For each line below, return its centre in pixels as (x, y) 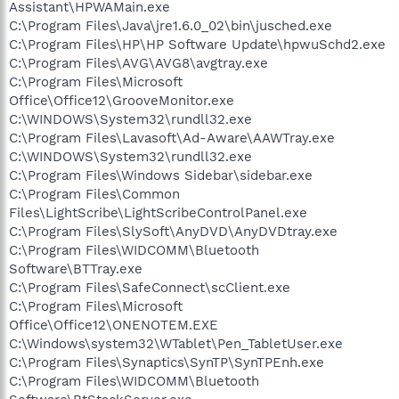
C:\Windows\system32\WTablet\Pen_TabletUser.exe (176, 343)
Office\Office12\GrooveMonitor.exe (122, 100)
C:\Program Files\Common (94, 194)
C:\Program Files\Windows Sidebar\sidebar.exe (161, 175)
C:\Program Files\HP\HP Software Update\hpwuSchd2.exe (197, 44)
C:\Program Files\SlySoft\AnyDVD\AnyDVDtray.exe (173, 231)
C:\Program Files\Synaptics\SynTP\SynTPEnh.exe (167, 362)
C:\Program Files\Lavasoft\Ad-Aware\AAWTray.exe (172, 138)
